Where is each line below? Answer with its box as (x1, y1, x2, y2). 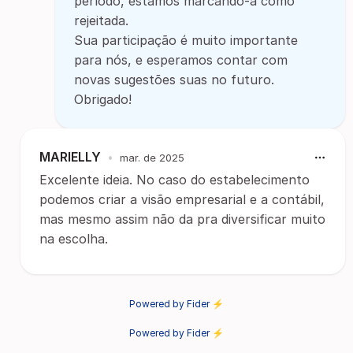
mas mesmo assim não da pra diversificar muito (39, 211, 325, 227)
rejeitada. (74, 13, 128, 28)
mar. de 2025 (120, 150, 184, 164)
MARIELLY (39, 149, 101, 165)
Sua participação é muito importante (74, 32, 298, 48)
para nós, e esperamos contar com (74, 52, 288, 68)
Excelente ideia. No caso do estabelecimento (39, 172, 310, 188)
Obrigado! (74, 91, 132, 107)
